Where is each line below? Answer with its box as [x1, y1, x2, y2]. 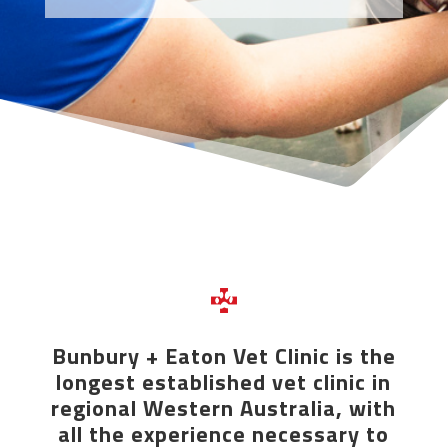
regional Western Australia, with [51, 391, 397, 426]
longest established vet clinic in [56, 365, 392, 400]
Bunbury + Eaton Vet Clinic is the [51, 339, 396, 374]
